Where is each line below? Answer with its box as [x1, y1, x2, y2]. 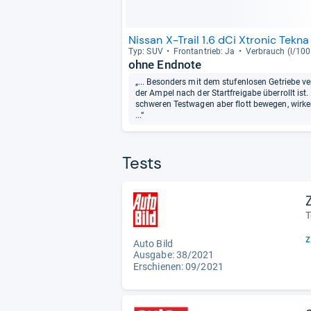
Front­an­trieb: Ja [173, 46, 235, 56]
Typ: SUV [128, 46, 163, 56]
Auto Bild [133, 238, 173, 250]
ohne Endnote [128, 57, 202, 72]
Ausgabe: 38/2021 [133, 249, 215, 261]
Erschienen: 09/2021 [133, 261, 224, 273]
